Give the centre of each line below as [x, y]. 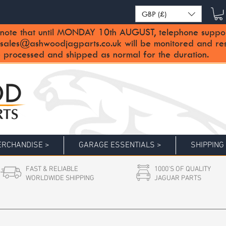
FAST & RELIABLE [52, 169]
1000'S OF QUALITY [183, 169]
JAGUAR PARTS [178, 179]
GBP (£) [154, 14]
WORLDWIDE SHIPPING [60, 179]
